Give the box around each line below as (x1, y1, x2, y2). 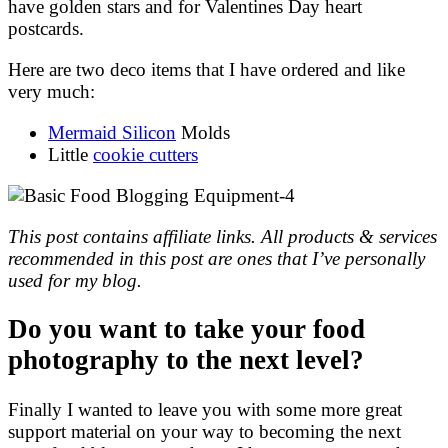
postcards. (8, 17, 89, 39)
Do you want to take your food (8, 314, 365, 345)
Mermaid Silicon (48, 121, 176, 143)
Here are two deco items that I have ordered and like (8, 58, 405, 80)
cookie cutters (93, 143, 198, 165)
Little (48, 143, 93, 165)
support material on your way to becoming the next (8, 420, 401, 442)
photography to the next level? (8, 345, 364, 376)
